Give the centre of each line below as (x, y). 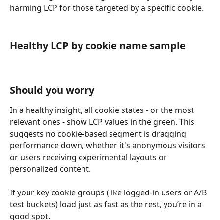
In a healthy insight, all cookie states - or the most (103, 110)
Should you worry (52, 90)
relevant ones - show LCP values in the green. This (103, 122)
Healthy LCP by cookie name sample (98, 45)
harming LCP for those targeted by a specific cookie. (107, 8)
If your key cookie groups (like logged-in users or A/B (109, 193)
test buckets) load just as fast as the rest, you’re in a (107, 205)
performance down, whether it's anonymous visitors (109, 145)
